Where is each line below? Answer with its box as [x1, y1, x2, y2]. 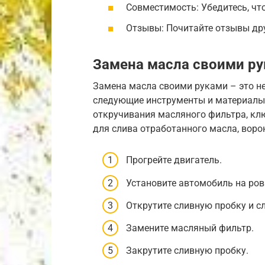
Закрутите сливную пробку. [126, 245, 248, 257]
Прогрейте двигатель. [126, 154, 222, 166]
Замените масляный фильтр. [126, 222, 254, 234]
